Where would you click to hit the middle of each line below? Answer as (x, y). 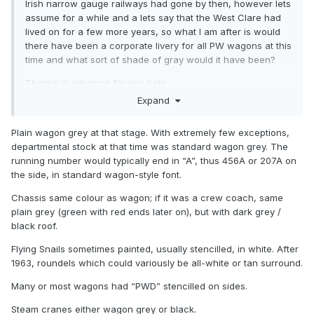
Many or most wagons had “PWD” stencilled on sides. (129, 286)
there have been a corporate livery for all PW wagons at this (158, 46)
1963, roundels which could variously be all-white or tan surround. (157, 262)
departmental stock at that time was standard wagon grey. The (150, 146)
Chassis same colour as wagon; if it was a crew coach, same (147, 197)
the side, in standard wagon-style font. (96, 174)
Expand (156, 100)
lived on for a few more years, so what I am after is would (153, 32)
